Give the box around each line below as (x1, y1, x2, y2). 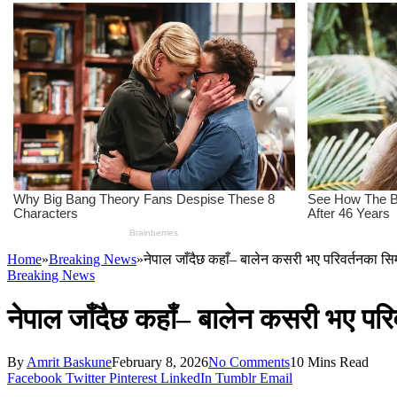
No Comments (208, 354, 290, 370)
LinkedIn (160, 370, 212, 386)
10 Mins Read (290, 354, 369, 370)
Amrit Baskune (27, 354, 112, 370)
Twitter (66, 370, 105, 386)
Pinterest (109, 370, 157, 386)
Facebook (7, 370, 62, 386)
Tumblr (215, 370, 256, 386)
